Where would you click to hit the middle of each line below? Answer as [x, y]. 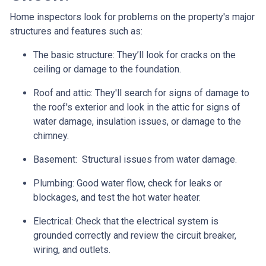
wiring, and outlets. [72, 249]
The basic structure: [75, 55]
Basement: [56, 159]
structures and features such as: [76, 31]
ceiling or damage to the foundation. [107, 69]
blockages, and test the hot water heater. [117, 197]
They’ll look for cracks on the [176, 55]
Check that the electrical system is [147, 221]
